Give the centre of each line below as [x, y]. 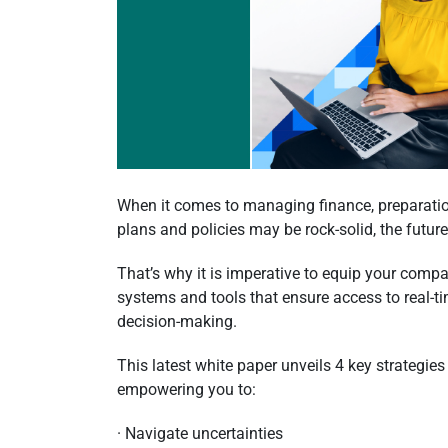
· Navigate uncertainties [200, 434]
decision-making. [177, 322]
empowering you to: [186, 390]
